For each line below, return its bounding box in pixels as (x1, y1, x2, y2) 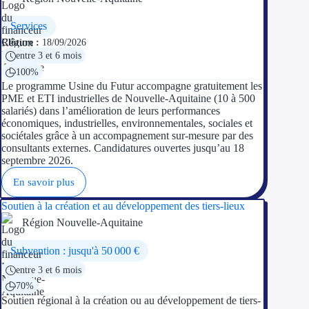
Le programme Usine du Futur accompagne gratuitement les (1, 80, 262, 92)
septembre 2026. (1, 154, 73, 167)
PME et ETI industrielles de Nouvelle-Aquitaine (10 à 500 (1, 92, 255, 105)
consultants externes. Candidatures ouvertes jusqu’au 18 (1, 142, 244, 154)
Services (10, 20, 47, 32)
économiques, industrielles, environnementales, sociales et (1, 117, 252, 130)
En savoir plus (13, 177, 74, 188)
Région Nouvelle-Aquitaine (22, 217, 143, 229)
